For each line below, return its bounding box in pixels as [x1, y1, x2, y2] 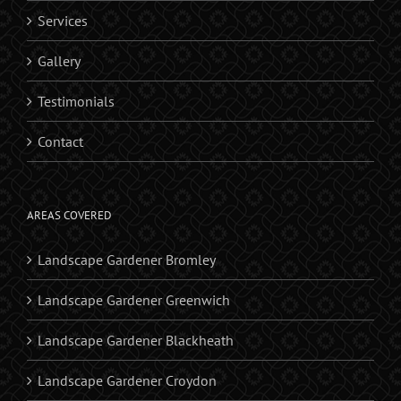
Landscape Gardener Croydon [38, 371, 217, 390]
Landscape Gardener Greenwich [38, 291, 230, 310]
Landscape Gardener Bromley [38, 251, 216, 269]
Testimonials [38, 92, 115, 111]
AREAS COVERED [27, 208, 112, 224]
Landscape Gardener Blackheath [38, 331, 234, 350]
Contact [38, 132, 83, 151]
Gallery [38, 52, 81, 71]
